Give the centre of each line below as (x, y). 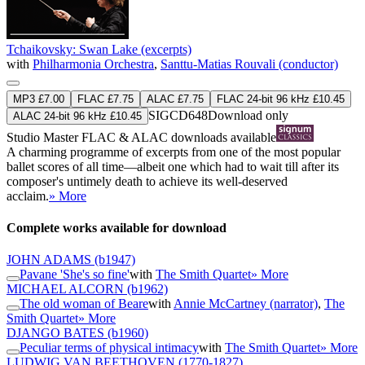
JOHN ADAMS (49, 260)
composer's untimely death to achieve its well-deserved (147, 181)
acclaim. (28, 196)
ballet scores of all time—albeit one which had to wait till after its (173, 166)
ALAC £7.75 (175, 99)
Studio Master (44, 137)
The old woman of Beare (84, 304)
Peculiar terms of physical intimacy (109, 348)
